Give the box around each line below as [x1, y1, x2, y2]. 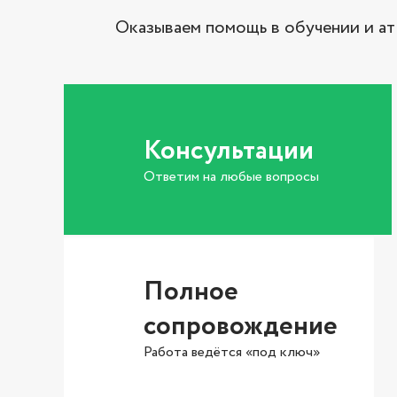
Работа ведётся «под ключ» [144, 342, 320, 362]
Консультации [144, 130, 314, 171]
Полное [144, 272, 238, 312]
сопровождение [144, 307, 338, 346]
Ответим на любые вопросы [144, 166, 319, 187]
